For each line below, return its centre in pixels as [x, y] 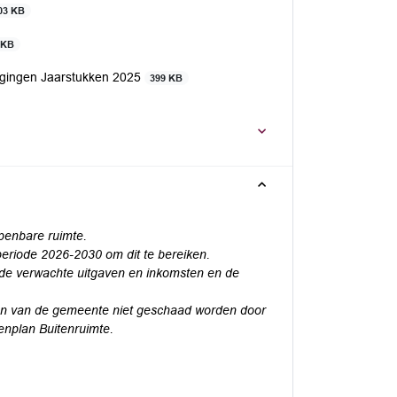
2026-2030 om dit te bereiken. [125, 254]
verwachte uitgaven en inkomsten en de [128, 273]
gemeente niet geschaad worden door [159, 310]
